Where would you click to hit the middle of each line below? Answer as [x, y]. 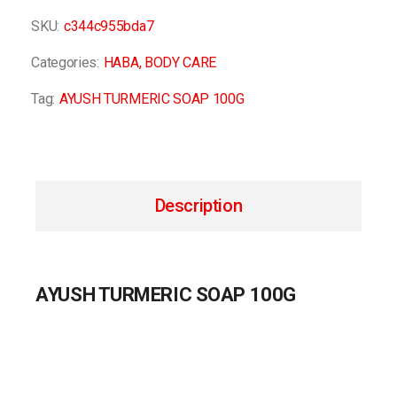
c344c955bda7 [109, 26]
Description [198, 205]
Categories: [65, 62]
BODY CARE [180, 62]
